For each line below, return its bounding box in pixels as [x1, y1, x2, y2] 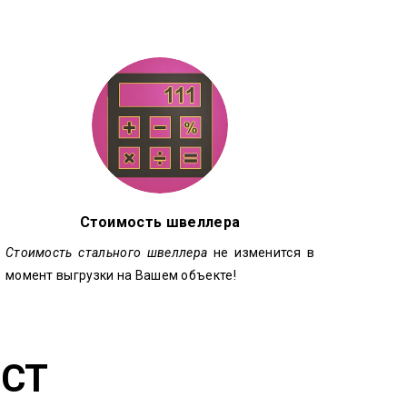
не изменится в [207, 245, 314, 260]
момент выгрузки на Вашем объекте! [5, 268, 236, 283]
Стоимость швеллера [79, 213, 241, 231]
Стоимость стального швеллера [5, 245, 208, 260]
